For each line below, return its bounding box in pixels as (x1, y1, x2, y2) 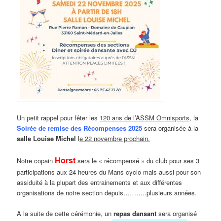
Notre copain (17, 156, 55, 166)
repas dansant (113, 209, 157, 219)
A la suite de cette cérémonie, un (17, 209, 114, 219)
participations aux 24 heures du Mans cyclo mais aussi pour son (17, 167, 201, 177)
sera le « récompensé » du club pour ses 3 (75, 156, 200, 166)
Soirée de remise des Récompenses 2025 (17, 123, 143, 133)
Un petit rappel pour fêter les (17, 113, 100, 123)
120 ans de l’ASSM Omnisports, (100, 113, 192, 123)
